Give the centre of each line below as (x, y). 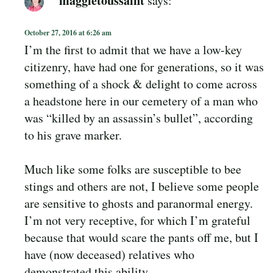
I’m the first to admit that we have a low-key (133, 49)
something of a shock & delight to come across (141, 83)
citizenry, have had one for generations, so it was (144, 66)
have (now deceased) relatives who (109, 254)
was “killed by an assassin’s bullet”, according (139, 118)
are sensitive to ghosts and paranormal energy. (139, 203)
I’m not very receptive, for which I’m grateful (137, 220)
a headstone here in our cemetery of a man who (141, 101)
